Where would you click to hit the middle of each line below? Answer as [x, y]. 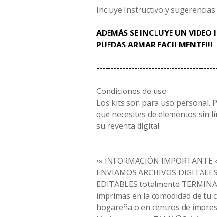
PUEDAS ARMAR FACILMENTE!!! [155, 45]
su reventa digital [128, 126]
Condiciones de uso [132, 91]
